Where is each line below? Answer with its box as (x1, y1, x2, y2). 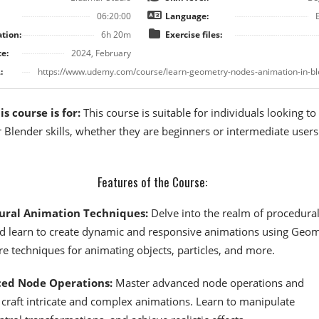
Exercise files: (164, 28, 222, 41)
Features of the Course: (98, 173, 208, 191)
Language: (164, 10, 209, 22)
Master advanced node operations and (112, 276, 304, 290)
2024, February (70, 47, 131, 59)
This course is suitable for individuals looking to (80, 105, 316, 120)
